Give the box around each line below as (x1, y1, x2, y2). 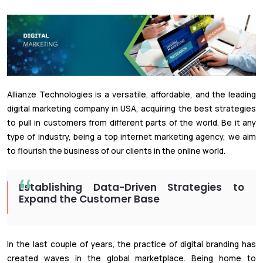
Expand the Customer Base (19, 191, 160, 206)
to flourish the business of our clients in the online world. (7, 145, 225, 156)
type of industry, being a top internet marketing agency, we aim (7, 131, 256, 142)
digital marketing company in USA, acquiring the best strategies (7, 103, 256, 114)
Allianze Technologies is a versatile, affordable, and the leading (7, 89, 256, 100)
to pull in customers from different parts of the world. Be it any (7, 117, 256, 128)
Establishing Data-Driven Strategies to (19, 180, 244, 194)
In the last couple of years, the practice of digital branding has (7, 238, 256, 249)
